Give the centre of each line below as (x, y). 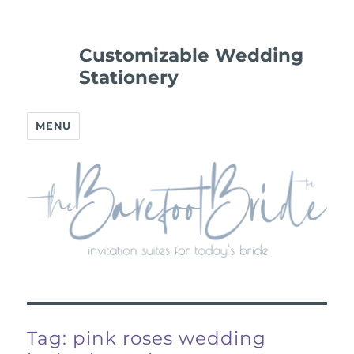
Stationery (129, 77)
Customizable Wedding (192, 55)
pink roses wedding (170, 338)
